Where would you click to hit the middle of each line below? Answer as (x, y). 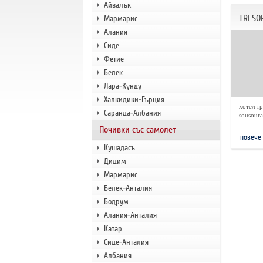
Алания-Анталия (130, 215)
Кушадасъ (119, 148)
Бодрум (116, 202)
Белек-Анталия (128, 188)
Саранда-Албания (132, 113)
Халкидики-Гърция (134, 100)
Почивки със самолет (137, 130)
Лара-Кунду (122, 86)
